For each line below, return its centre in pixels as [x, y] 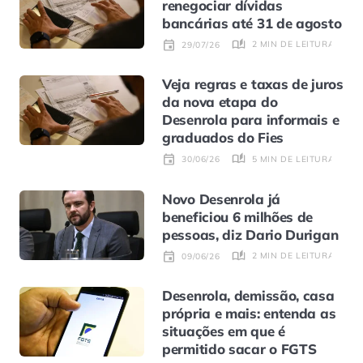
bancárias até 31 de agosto [252, 23]
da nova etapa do [220, 102]
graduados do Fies [223, 138]
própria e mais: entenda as [249, 314]
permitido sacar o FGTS [239, 349]
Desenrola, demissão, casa [248, 296]
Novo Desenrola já [221, 199]
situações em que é [224, 331]
